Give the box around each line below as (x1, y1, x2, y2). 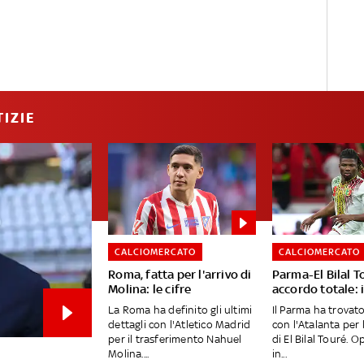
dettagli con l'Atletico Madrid (108, 318, 251, 331)
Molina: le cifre (108, 282, 192, 297)
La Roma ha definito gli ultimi (108, 304, 253, 317)
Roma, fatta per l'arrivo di (108, 267, 252, 282)
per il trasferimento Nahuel (108, 333, 242, 346)
